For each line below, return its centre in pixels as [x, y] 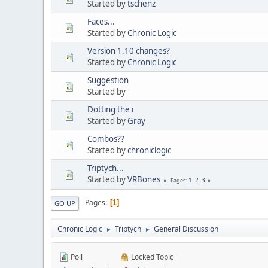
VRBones [144, 179]
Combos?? [106, 138]
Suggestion [108, 80]
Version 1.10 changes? [129, 51]
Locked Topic [151, 257]
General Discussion [186, 229]
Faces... [101, 21]
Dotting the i [110, 109]
